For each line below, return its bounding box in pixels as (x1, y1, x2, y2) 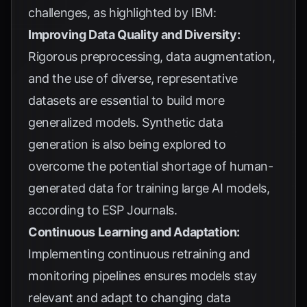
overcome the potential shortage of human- (28, 159, 273, 173)
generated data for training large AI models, (28, 181, 270, 195)
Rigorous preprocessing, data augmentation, (28, 49, 275, 64)
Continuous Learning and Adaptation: (28, 225, 240, 239)
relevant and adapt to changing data (28, 291, 232, 305)
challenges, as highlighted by (28, 5, 192, 20)
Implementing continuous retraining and (28, 247, 250, 261)
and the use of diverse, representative (28, 71, 238, 86)
